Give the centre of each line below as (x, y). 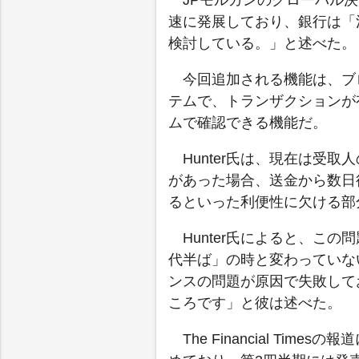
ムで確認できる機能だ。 (247, 123)
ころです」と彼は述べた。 (254, 303)
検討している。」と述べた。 (262, 44)
